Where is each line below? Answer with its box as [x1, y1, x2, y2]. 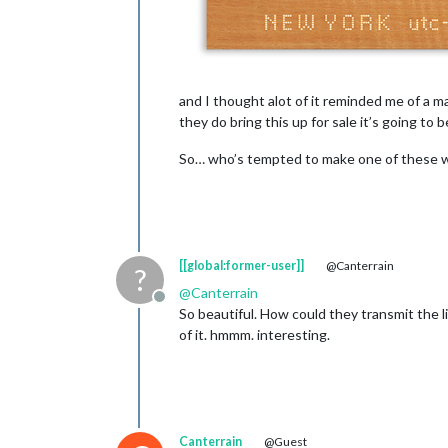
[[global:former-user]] [179, 257, 304, 273]
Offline [158, 296, 207, 316]
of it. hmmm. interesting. [179, 325, 330, 343]
